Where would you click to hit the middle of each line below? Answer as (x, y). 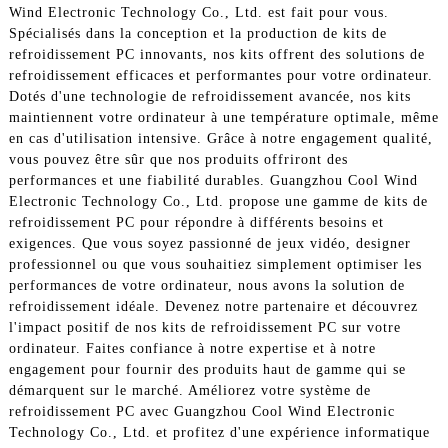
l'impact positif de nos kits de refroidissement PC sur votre (204, 327)
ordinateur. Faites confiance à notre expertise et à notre (192, 348)
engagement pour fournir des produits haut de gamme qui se (207, 369)
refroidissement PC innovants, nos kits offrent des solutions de (216, 54)
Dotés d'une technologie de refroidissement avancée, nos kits (209, 96)
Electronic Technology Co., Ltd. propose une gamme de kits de (218, 201)
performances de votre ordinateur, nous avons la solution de (206, 285)
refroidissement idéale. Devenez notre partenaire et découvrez (213, 306)
